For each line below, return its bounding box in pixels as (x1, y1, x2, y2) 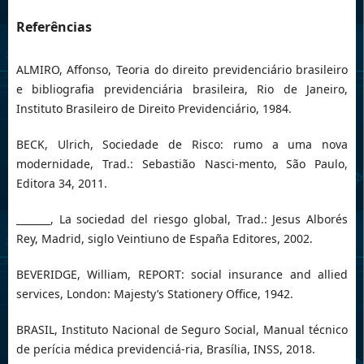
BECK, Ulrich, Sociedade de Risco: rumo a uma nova (15, 136, 349, 153)
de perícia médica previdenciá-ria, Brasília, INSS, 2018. (15, 341, 315, 357)
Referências (15, 18, 92, 37)
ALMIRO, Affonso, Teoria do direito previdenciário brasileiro (15, 62, 349, 78)
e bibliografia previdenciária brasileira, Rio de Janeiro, (15, 81, 349, 97)
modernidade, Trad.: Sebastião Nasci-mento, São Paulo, (15, 156, 349, 172)
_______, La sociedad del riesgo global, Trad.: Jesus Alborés (15, 211, 349, 227)
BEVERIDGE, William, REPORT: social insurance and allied (15, 266, 349, 283)
